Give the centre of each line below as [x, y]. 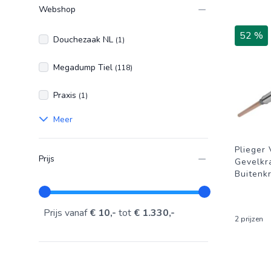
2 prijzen [249, 219]
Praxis [66, 95]
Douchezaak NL [84, 40]
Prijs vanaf [67, 213]
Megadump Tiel [84, 67]
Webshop [57, 9]
